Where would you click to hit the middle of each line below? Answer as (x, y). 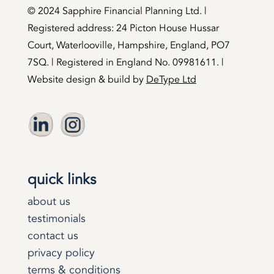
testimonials (56, 218)
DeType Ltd (171, 79)
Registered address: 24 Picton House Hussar (123, 28)
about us (49, 201)
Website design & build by (87, 79)
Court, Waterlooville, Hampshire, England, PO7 (128, 45)
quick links (61, 179)
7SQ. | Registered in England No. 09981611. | (125, 62)
